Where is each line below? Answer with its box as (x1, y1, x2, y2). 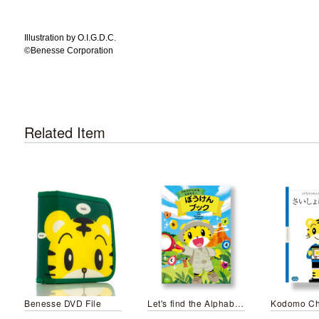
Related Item (24, 122, 105, 143)
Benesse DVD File (24, 297, 102, 310)
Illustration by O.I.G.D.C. (24, 32, 116, 43)
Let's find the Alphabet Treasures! (234, 297, 244, 310)
